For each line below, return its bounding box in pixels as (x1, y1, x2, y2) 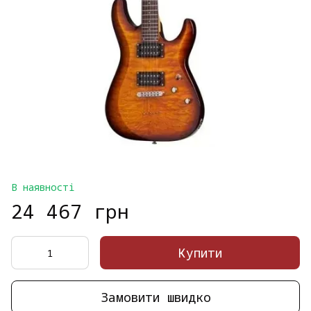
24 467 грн (11, 198, 129, 224)
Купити (178, 244, 222, 261)
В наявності (11, 180, 74, 194)
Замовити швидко (100, 288, 211, 305)
